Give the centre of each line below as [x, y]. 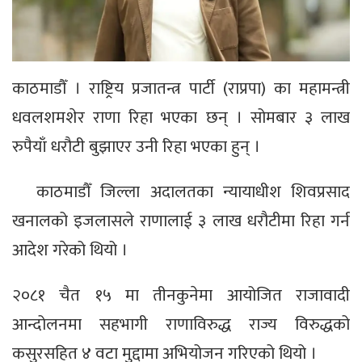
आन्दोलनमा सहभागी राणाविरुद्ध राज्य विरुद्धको [181, 324]
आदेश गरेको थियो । [70, 250]
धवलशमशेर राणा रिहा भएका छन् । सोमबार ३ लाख [181, 117]
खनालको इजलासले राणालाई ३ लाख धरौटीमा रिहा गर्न [181, 221]
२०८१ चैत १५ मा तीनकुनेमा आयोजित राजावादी [181, 295]
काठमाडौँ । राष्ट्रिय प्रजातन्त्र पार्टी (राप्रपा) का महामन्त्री [181, 88]
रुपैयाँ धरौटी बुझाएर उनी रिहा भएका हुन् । [136, 146]
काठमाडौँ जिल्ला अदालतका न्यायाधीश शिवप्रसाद [193, 192]
